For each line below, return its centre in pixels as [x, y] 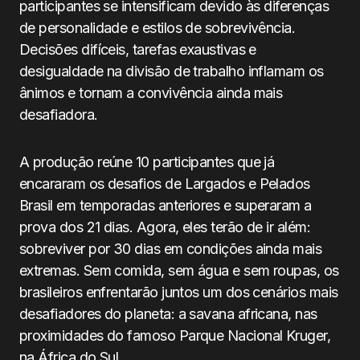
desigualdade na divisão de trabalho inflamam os [172, 71]
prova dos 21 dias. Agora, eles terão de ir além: [165, 227]
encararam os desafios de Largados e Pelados [165, 184]
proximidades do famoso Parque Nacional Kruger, [175, 335]
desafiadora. [59, 115]
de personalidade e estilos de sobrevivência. [157, 28]
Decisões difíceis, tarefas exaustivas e [138, 49]
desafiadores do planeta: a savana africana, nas [168, 314]
